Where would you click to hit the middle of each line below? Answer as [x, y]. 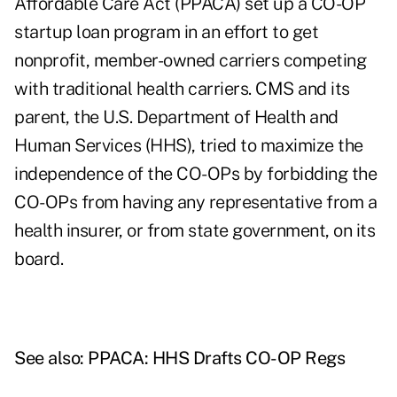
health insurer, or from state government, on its [195, 231]
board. [39, 259]
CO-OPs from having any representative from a [195, 202]
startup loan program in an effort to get [166, 32]
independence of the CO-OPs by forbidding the [195, 174]
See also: [51, 358]
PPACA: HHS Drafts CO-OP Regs [216, 358]
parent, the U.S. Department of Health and [176, 117]
